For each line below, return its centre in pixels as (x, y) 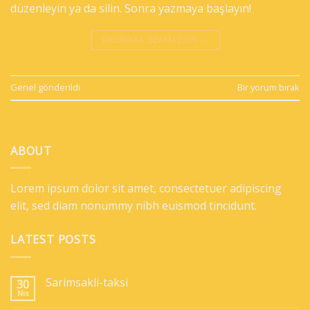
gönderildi (58, 87)
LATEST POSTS (53, 240)
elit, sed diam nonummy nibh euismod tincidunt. (134, 206)
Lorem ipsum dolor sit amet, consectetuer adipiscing (146, 189)
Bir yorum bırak (268, 87)
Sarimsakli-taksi (87, 282)
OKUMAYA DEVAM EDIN (151, 39)
